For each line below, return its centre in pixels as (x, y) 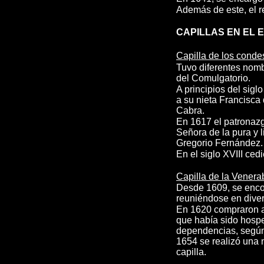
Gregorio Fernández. (220, 143)
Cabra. (190, 110)
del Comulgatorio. (213, 78)
